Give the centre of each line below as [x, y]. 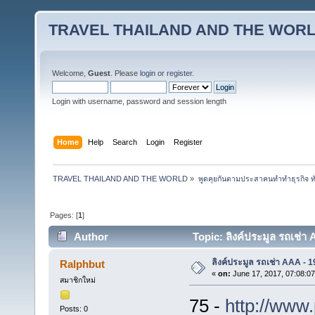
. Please [125, 73]
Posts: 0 [73, 308]
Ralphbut [83, 264]
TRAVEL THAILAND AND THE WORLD [121, 178]
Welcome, [70, 73]
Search [125, 142]
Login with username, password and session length [139, 101]
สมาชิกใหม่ [77, 280]
